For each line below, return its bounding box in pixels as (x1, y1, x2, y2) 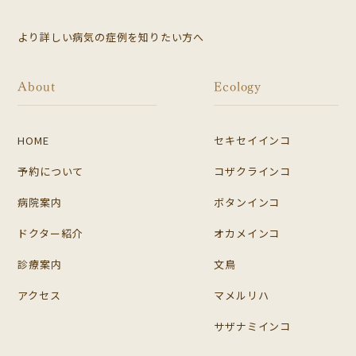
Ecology (214, 75, 261, 96)
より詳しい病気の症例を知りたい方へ (17, 29, 204, 45)
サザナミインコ (214, 319, 291, 335)
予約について (17, 164, 84, 180)
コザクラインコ (214, 164, 291, 180)
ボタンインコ (214, 195, 281, 211)
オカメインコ (214, 226, 281, 242)
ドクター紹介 (17, 226, 83, 242)
